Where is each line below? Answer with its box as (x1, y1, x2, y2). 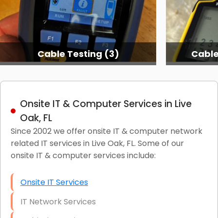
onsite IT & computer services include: (10, 149, 156, 161)
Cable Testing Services (25, 47, 131, 60)
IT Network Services (20, 196, 96, 207)
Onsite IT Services (20, 176, 88, 188)
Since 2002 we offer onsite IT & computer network (10, 125, 202, 137)
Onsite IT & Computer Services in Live (19, 97, 192, 110)
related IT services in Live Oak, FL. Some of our (10, 137, 184, 149)
